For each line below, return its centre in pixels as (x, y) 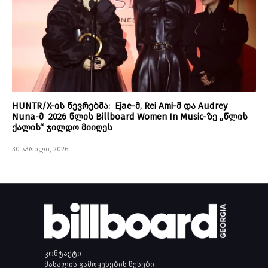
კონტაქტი (63, 254)
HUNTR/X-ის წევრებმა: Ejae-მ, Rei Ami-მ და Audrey (120, 106)
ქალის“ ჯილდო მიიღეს (62, 128)
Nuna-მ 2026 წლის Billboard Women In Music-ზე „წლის (130, 117)
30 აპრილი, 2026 (40, 150)
